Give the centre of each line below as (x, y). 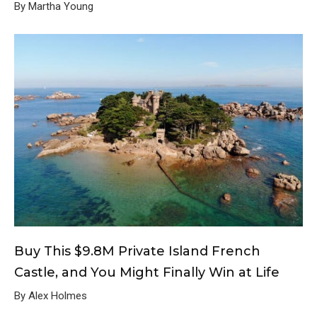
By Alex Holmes (51, 295)
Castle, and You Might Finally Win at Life (147, 272)
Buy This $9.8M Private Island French (137, 251)
